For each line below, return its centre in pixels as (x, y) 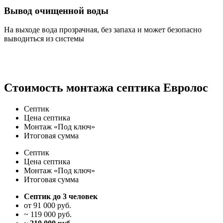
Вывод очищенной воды (56, 10)
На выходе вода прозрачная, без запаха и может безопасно (103, 30)
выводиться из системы (44, 39)
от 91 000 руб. (48, 206)
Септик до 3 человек (61, 197)
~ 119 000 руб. (48, 215)
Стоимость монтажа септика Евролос (106, 88)
